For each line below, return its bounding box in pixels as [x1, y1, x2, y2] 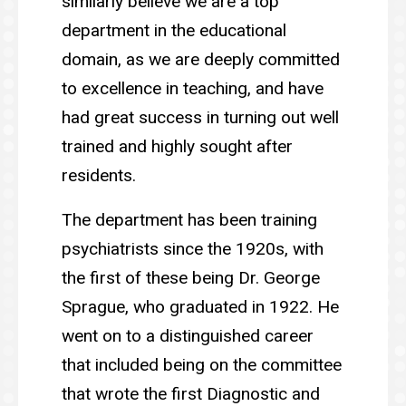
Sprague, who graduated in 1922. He [62, 296, 339, 318]
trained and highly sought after [62, 136, 293, 158]
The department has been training [62, 209, 317, 231]
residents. [62, 165, 140, 187]
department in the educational [62, 20, 286, 42]
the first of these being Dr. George [62, 267, 320, 289]
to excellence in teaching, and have [62, 78, 324, 100]
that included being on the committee [62, 354, 342, 376]
